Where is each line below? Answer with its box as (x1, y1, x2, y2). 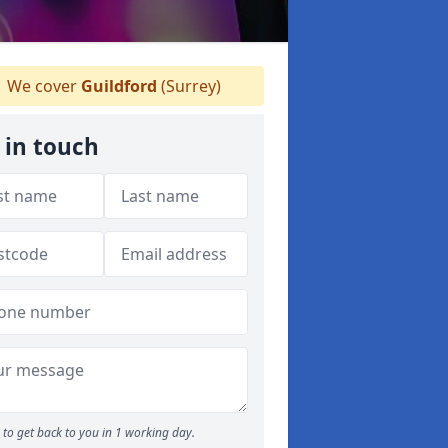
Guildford (81, 75, 157, 97)
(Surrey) (157, 75, 221, 97)
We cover (3, 75, 81, 97)
